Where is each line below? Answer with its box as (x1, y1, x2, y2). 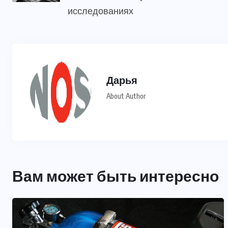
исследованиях (68, 5, 133, 17)
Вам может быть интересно (12, 166, 219, 186)
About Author (106, 92, 146, 101)
